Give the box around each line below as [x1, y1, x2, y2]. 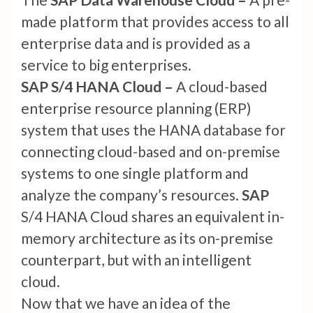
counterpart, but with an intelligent [21, 251, 252, 269]
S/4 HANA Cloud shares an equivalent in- [21, 208, 284, 226]
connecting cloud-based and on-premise [21, 143, 280, 161]
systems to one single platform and [21, 164, 249, 182]
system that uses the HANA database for [21, 121, 286, 139]
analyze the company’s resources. [21, 186, 242, 204]
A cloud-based [176, 78, 268, 96]
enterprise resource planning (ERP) [21, 99, 251, 117]
